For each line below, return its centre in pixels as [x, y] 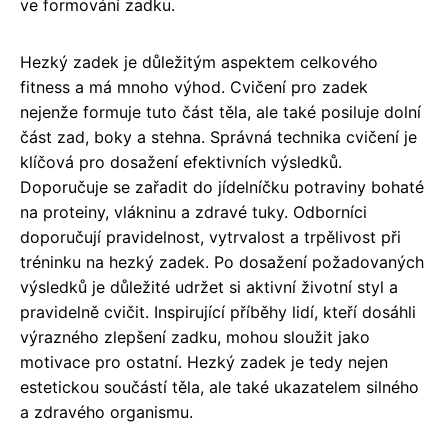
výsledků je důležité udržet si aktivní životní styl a [209, 287]
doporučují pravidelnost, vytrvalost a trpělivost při [210, 237]
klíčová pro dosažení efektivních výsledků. [181, 162]
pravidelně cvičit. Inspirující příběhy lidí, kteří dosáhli [218, 312]
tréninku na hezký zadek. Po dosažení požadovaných [222, 262]
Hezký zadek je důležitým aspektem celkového [199, 62]
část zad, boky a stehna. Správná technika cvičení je [218, 137]
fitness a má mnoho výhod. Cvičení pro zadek [194, 87]
